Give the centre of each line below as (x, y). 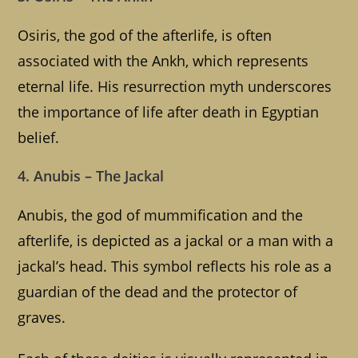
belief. (39, 138)
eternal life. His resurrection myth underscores (175, 87)
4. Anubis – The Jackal (91, 176)
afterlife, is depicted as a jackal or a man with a (176, 241)
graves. (42, 318)
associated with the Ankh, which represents (163, 61)
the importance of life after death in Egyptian (169, 112)
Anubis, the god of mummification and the (161, 215)
